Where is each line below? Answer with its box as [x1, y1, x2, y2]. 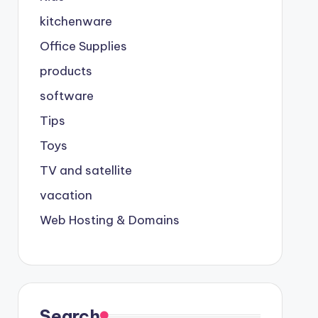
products [39, 62, 92, 79]
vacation [39, 187, 92, 203]
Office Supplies [39, 38, 127, 54]
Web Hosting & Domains [39, 212, 180, 228]
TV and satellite [39, 162, 132, 178]
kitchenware [39, 13, 112, 29]
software [39, 87, 94, 104]
